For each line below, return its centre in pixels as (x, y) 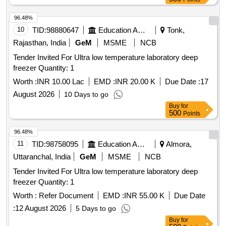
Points (192, 114)
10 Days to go (86, 95)
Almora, (178, 144)
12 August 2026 (41, 208)
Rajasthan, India (40, 43)
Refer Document (65, 196)
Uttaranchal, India (42, 157)
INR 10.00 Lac (61, 82)
